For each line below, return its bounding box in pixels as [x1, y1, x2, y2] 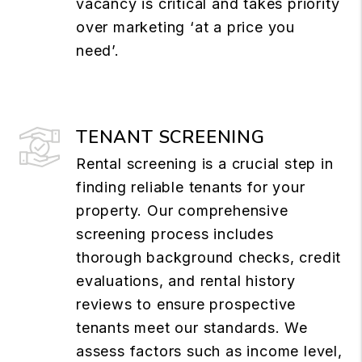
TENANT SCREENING [76, 124, 265, 149]
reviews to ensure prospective [76, 295, 297, 313]
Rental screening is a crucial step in [76, 154, 334, 172]
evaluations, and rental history [76, 271, 296, 289]
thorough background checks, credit [76, 248, 342, 266]
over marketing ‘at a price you [76, 18, 296, 36]
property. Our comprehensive [76, 201, 288, 219]
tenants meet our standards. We [76, 318, 309, 336]
